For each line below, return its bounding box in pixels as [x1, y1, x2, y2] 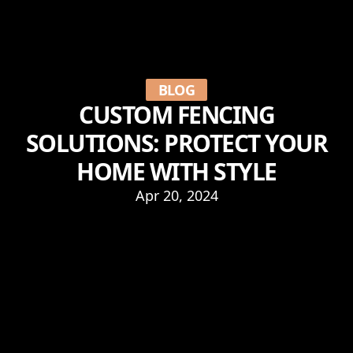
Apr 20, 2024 [135, 185, 218, 205]
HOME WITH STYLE [76, 154, 277, 188]
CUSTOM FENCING [79, 98, 274, 131]
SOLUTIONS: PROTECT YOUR [25, 126, 328, 159]
